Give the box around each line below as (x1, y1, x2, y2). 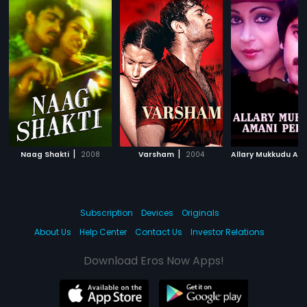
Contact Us (135, 225, 182, 238)
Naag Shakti (21, 149, 70, 160)
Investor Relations (191, 225, 265, 238)
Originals (181, 206, 219, 219)
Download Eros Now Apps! (83, 252, 224, 269)
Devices (140, 206, 173, 219)
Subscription (79, 206, 133, 219)
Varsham (138, 149, 175, 160)
